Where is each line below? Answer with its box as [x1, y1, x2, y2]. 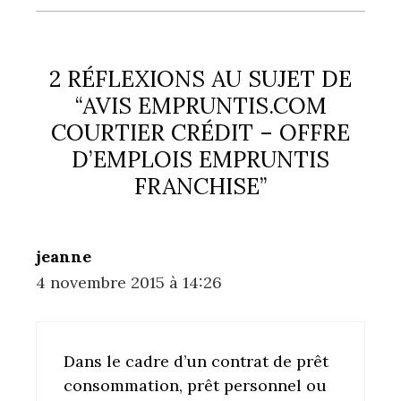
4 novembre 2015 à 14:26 [36, 271, 222, 293]
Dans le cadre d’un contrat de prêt [64, 350, 328, 371]
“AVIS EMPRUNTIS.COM [74, 90, 327, 120]
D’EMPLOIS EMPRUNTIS [72, 144, 329, 174]
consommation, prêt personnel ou [64, 374, 327, 396]
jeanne [36, 245, 91, 267]
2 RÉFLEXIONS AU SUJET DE [49, 64, 352, 93]
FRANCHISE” [134, 171, 267, 200]
